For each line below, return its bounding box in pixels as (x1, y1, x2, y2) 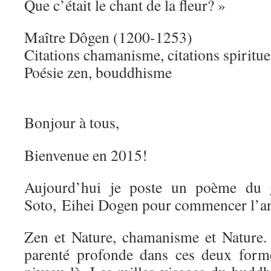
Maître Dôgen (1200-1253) (24, 27, 192, 47)
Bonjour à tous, (24, 112, 119, 132)
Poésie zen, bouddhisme (24, 62, 172, 82)
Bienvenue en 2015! (24, 145, 148, 165)
